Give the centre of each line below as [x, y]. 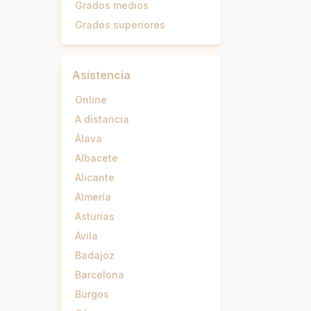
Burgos [92, 294]
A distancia [102, 119]
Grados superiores [120, 25]
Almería [93, 197]
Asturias [95, 216]
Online [91, 100]
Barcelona [100, 275]
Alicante [95, 177]
